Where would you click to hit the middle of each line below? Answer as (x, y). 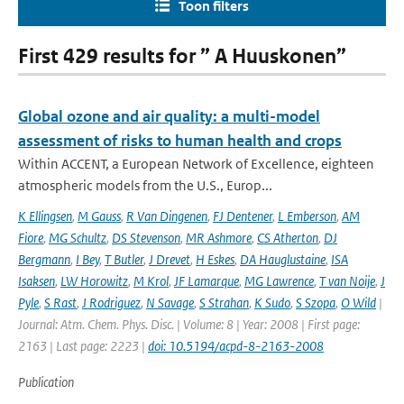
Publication (46, 382)
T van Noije (347, 281)
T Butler (124, 259)
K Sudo (272, 303)
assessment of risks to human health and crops (180, 141)
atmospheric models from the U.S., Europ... (145, 185)
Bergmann (44, 259)
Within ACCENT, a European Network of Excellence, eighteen (196, 164)
